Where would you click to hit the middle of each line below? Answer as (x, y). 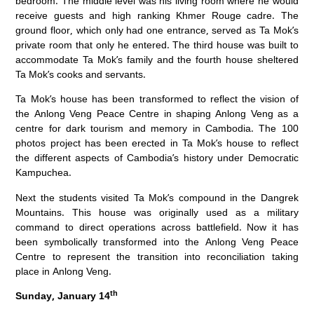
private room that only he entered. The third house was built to (157, 44)
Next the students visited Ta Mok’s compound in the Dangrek (157, 197)
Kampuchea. (44, 172)
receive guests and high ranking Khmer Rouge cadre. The (157, 15)
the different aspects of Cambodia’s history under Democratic (157, 158)
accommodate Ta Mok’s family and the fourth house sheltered (157, 59)
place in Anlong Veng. (64, 271)
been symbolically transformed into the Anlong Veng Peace (157, 241)
